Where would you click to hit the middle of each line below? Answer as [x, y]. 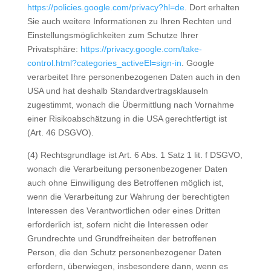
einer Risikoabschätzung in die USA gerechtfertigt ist [127, 119]
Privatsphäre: [54, 49]
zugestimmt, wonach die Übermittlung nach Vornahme [130, 105]
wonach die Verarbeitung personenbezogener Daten [127, 169]
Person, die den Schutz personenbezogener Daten [124, 252]
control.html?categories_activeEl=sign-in [104, 63]
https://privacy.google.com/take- [141, 49]
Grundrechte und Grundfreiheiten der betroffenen [122, 238]
